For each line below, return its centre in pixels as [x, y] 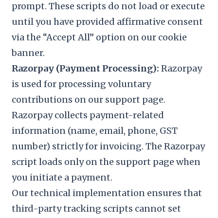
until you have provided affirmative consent [107, 22]
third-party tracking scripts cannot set [96, 209]
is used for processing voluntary [81, 84]
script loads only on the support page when [106, 162]
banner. [28, 53]
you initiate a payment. [62, 177]
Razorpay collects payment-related [88, 115]
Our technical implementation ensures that [107, 193]
